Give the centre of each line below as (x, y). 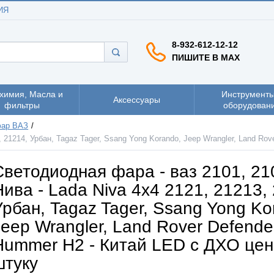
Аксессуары (137, 99)
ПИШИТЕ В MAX (206, 57)
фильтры (22, 105)
